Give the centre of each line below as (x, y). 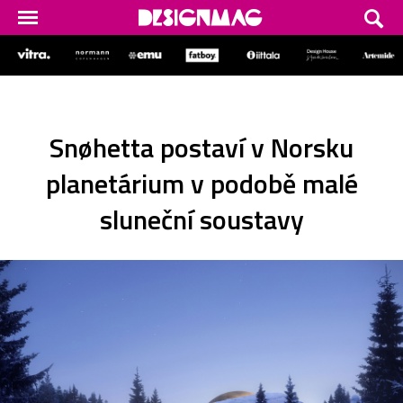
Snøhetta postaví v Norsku (201, 147)
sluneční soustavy (201, 219)
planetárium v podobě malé (201, 183)
